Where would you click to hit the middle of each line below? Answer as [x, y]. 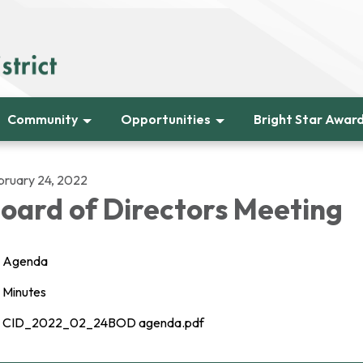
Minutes [24, 292]
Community [43, 119]
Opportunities [166, 119]
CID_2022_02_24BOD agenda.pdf [103, 322]
